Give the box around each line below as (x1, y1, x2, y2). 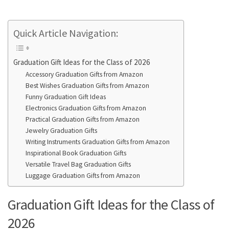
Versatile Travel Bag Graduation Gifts (25, 159, 131, 169)
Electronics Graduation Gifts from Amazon (25, 103, 146, 112)
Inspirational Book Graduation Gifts (25, 148, 126, 157)
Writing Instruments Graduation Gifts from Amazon (25, 137, 170, 146)
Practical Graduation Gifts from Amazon (25, 114, 140, 124)
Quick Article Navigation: (13, 26, 118, 39)
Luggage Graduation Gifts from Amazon (25, 171, 140, 180)
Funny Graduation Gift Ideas (25, 92, 106, 101)
